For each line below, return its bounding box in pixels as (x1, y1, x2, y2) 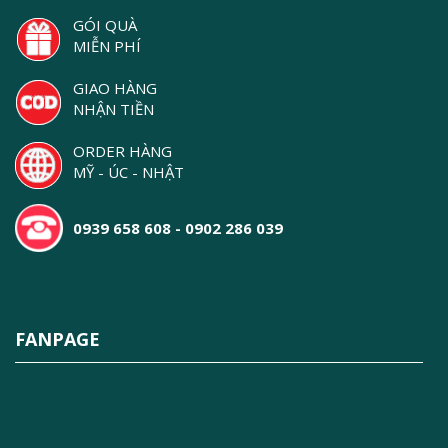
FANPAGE (15, 327, 100, 351)
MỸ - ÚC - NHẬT (73, 162, 184, 182)
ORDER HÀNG (73, 141, 172, 161)
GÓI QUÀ (73, 15, 137, 35)
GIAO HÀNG (73, 78, 157, 98)
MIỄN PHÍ (73, 36, 141, 56)
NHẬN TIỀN (73, 99, 154, 119)
